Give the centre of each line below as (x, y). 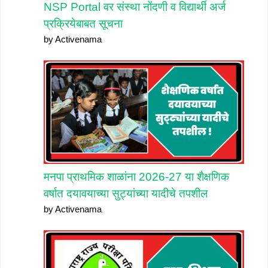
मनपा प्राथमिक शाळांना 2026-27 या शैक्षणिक (136, 177)
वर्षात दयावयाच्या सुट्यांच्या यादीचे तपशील (126, 194)
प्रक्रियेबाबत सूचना (83, 24)
